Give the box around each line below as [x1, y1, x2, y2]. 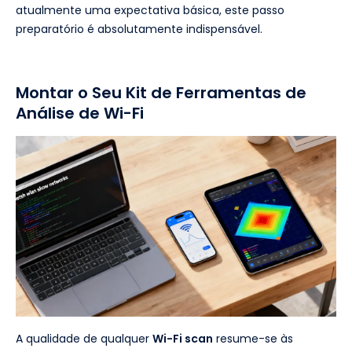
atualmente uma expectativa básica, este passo [16, 2, 284, 19]
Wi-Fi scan [152, 330, 213, 346]
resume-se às [213, 330, 293, 346]
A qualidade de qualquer [16, 330, 152, 346]
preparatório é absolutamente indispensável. [16, 21, 262, 38]
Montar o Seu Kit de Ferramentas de [16, 82, 306, 104]
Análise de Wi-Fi [16, 102, 144, 125]
